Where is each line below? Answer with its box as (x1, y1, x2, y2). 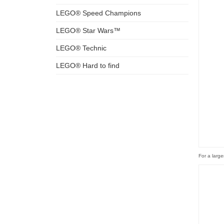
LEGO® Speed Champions (56, 9, 141, 17)
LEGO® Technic (56, 44, 106, 52)
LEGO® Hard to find (56, 61, 119, 69)
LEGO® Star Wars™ (56, 26, 120, 34)
